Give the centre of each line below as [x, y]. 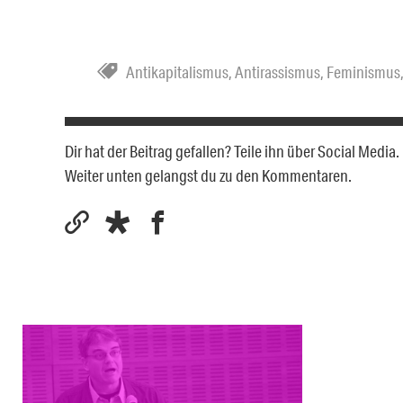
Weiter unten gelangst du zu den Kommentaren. [208, 175]
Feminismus [363, 72]
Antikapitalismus [177, 72]
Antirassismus [278, 72]
